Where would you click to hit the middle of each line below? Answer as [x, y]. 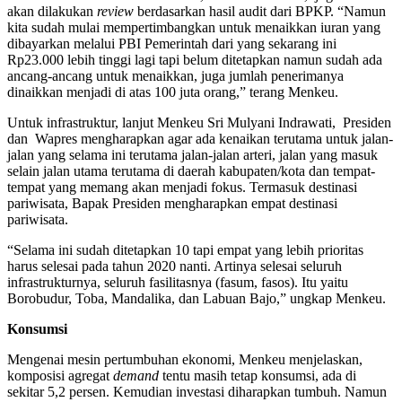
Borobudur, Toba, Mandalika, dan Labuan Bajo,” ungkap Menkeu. [197, 298]
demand [136, 375]
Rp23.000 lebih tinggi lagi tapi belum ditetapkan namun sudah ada [195, 59]
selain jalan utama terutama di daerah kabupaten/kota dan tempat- [191, 170]
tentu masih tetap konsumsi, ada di [258, 375]
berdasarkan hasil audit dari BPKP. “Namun [260, 11]
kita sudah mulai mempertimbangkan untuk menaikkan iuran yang [194, 27]
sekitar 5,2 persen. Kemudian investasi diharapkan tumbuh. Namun [197, 391]
